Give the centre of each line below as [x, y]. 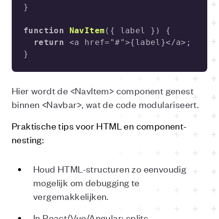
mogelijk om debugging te [87, 182]
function [44, 31]
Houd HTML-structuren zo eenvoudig [110, 168]
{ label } [133, 31]
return [49, 42]
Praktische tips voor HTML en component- [99, 125]
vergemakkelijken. [71, 196]
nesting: [28, 139]
